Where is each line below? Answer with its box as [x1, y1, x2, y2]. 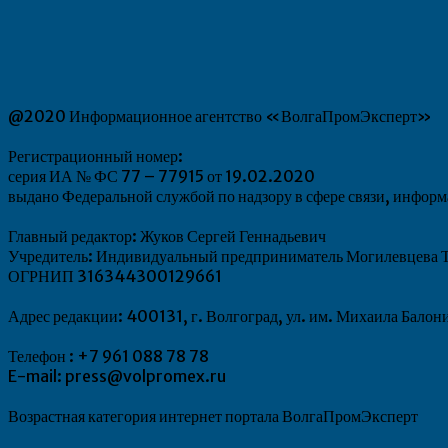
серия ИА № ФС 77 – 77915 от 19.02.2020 [8, 165, 315, 186]
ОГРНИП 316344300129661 [8, 265, 222, 286]
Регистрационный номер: [8, 145, 183, 166]
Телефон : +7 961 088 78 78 [8, 345, 209, 366]
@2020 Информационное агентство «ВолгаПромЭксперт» [8, 105, 432, 126]
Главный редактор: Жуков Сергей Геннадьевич [8, 225, 326, 246]
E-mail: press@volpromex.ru [8, 365, 226, 386]
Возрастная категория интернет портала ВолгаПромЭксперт [8, 405, 421, 426]
